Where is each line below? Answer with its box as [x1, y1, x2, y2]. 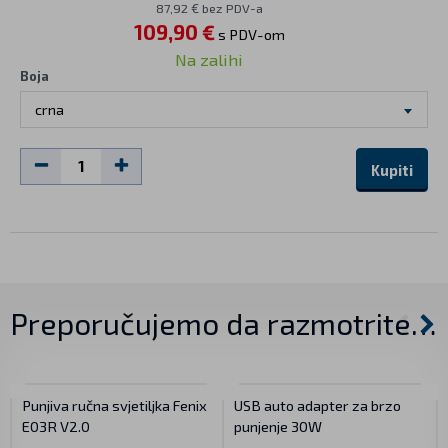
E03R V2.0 [22, 416, 90, 435]
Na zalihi [175, 48, 243, 69]
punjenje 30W [234, 416, 322, 435]
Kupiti [371, 160, 413, 179]
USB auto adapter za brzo [234, 395, 401, 414]
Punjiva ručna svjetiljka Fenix [22, 395, 207, 414]
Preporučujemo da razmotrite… [10, 304, 436, 341]
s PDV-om [214, 24, 285, 43]
